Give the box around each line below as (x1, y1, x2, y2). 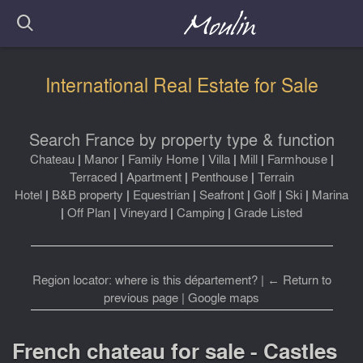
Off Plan (67, 203, 113, 222)
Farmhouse (267, 150, 327, 169)
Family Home (127, 150, 199, 169)
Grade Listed (234, 203, 302, 222)
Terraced (69, 168, 117, 186)
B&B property (52, 186, 123, 204)
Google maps (188, 288, 259, 307)
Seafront (199, 186, 244, 204)
